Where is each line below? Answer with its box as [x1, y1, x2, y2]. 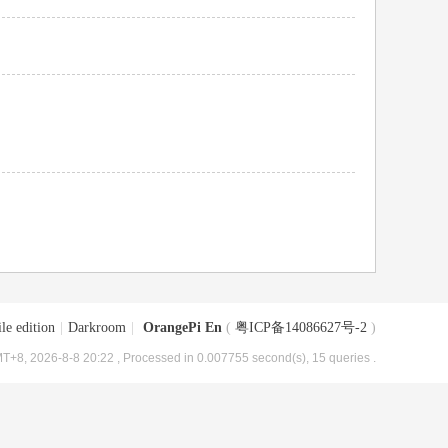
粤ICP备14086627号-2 [235, 320, 367, 335]
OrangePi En [143, 320, 222, 335]
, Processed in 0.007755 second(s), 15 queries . [117, 351, 376, 364]
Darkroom [68, 320, 126, 335]
